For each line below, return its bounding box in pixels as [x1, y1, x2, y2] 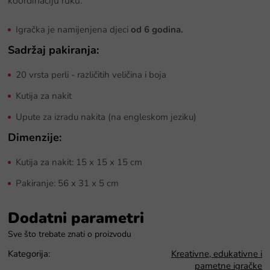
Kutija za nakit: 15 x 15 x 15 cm [16, 155, 142, 168]
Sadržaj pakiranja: [8, 42, 102, 57]
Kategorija [8, 247, 48, 260]
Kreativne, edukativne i [171, 247, 262, 260]
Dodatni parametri [8, 207, 144, 228]
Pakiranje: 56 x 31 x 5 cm [16, 177, 119, 189]
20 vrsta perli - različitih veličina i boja [16, 68, 166, 81]
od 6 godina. [131, 23, 183, 36]
